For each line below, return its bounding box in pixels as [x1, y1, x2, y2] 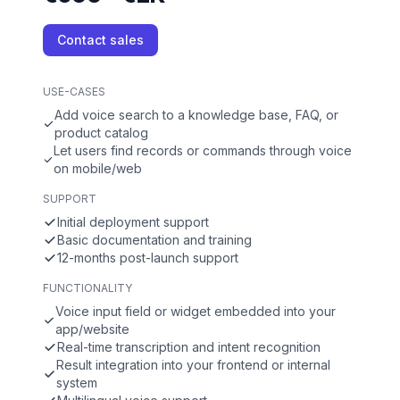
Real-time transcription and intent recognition [57, 339, 321, 355]
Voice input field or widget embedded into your [54, 304, 336, 320]
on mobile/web [54, 161, 143, 177]
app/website [54, 321, 129, 337]
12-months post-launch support [57, 250, 238, 266]
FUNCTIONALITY [43, 281, 132, 296]
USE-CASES [43, 85, 105, 99]
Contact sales [57, 32, 144, 48]
